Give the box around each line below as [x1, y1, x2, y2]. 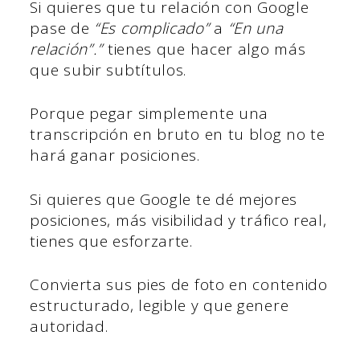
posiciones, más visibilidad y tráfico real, [30, 209, 327, 231]
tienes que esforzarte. [30, 230, 198, 252]
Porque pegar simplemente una [30, 103, 269, 125]
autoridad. [30, 316, 108, 337]
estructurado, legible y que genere [30, 295, 289, 317]
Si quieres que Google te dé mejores [30, 188, 297, 210]
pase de [30, 17, 95, 39]
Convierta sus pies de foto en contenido [30, 274, 328, 296]
